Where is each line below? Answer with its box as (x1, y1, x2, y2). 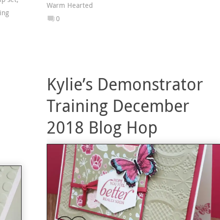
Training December (46, 94, 190, 117)
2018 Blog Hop (46, 116, 158, 139)
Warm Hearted (46, 1, 93, 10)
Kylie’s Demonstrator (46, 73, 203, 96)
